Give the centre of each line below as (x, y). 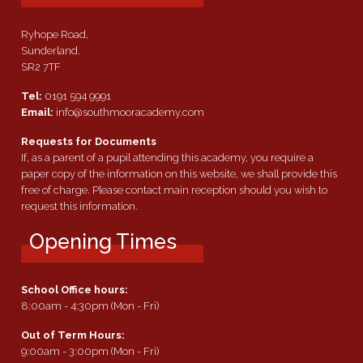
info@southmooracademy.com (129, 112)
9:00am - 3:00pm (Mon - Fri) (90, 351)
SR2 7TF (41, 66)
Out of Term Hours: (73, 335)
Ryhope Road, (55, 34)
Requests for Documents (89, 141)
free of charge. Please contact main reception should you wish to (174, 190)
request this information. (79, 206)
